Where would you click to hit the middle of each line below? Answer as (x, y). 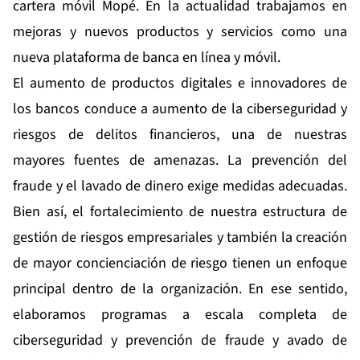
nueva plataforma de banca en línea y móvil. (147, 58)
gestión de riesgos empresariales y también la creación (180, 238)
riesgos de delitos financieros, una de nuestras (180, 135)
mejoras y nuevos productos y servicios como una (180, 32)
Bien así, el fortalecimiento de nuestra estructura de (180, 212)
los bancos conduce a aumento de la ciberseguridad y (180, 109)
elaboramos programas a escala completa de (180, 315)
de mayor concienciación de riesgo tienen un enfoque (180, 264)
